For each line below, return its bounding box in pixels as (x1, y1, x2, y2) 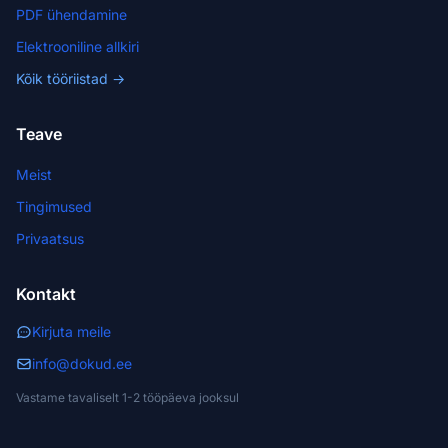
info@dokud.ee (32, 355, 132, 372)
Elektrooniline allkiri (16, 38, 139, 55)
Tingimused (16, 198, 92, 215)
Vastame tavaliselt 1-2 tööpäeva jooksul (16, 390, 239, 405)
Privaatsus (16, 230, 84, 247)
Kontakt (16, 284, 76, 304)
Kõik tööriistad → (16, 70, 125, 87)
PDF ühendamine (16, 6, 127, 23)
